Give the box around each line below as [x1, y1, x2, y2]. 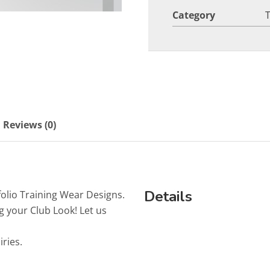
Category [172, 8, 216, 22]
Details [144, 186, 192, 206]
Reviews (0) [3, 118, 56, 131]
